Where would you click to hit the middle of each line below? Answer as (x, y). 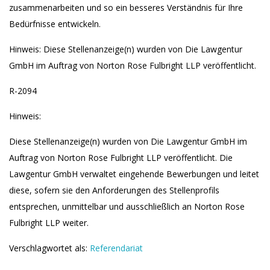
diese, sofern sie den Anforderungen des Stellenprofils (114, 190)
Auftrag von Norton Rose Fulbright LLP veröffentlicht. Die (121, 158)
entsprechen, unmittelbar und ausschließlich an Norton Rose (127, 206)
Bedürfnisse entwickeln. (55, 24)
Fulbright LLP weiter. (49, 223)
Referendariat (116, 248)
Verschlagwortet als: (49, 248)
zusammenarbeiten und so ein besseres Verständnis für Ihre (126, 8)
